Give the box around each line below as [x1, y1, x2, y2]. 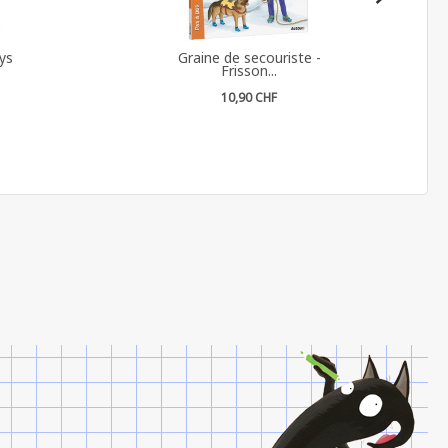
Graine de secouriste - [177, 47, 321, 67]
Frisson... [221, 60, 278, 80]
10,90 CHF [221, 88, 278, 106]
